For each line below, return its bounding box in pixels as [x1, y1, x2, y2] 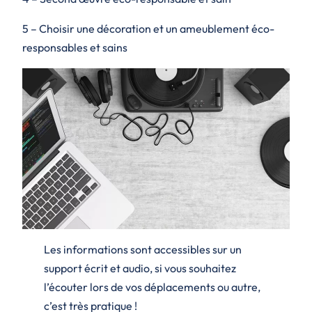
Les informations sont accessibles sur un [43, 242, 242, 256]
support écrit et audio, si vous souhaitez [43, 260, 236, 275]
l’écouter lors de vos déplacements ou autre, [43, 279, 260, 294]
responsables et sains [22, 40, 127, 55]
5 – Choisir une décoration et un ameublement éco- [22, 22, 274, 36]
